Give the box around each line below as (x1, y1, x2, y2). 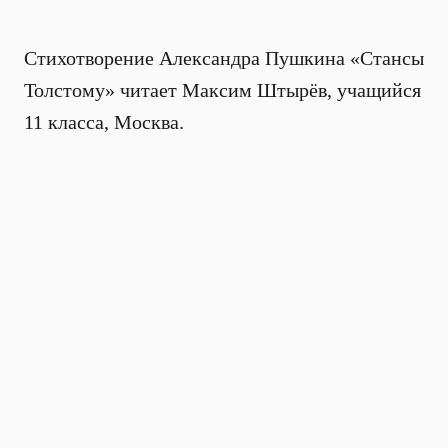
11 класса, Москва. (24, 111, 184, 133)
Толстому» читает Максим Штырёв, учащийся (24, 79, 421, 101)
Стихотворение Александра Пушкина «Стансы (24, 47, 424, 69)
